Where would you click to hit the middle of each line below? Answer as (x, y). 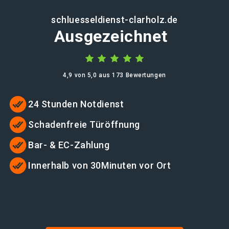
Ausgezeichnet (111, 36)
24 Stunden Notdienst (76, 104)
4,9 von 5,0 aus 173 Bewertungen (114, 75)
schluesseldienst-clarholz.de (114, 20)
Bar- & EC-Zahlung (69, 145)
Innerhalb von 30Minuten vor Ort (100, 165)
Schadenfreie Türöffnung (84, 124)
